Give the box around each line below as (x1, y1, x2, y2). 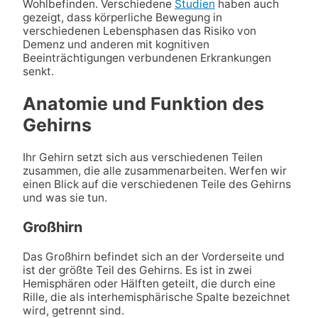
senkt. (22, 65, 54, 79)
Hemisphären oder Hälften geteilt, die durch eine (22, 276, 275, 290)
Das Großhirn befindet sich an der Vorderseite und (22, 249, 285, 263)
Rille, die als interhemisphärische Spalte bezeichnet (22, 290, 290, 304)
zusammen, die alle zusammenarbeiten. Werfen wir (22, 163, 287, 177)
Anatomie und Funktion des (22, 92, 264, 114)
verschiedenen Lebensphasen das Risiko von (22, 24, 256, 38)
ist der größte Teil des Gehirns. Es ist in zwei (22, 263, 252, 277)
